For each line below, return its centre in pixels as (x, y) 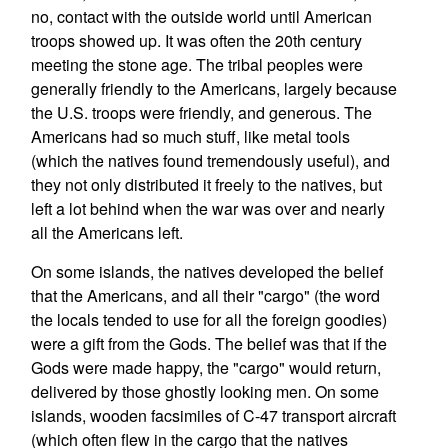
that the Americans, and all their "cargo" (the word (205, 295)
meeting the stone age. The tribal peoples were (196, 64)
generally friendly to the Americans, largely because (213, 88)
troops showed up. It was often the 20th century (196, 40)
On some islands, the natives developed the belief (206, 271)
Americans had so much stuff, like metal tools (190, 136)
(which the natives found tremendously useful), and (210, 160)
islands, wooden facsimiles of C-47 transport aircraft (213, 415)
